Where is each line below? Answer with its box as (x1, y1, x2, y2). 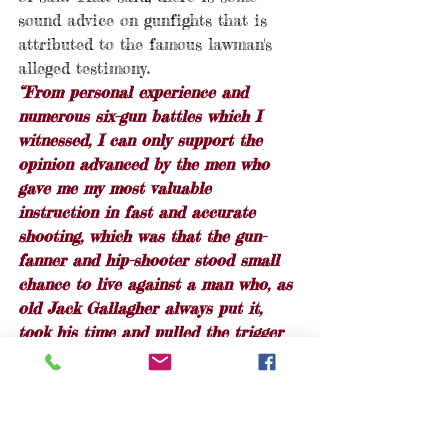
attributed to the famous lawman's (18, 34, 278, 55)
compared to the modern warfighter (18, 394, 290, 415)
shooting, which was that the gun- (18, 226, 266, 247)
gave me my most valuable (18, 178, 217, 199)
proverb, (18, 418, 83, 439)
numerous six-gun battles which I (18, 106, 267, 127)
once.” (18, 346, 61, 367)
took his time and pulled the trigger (18, 322, 289, 343)
